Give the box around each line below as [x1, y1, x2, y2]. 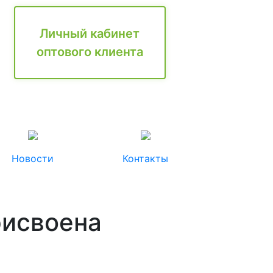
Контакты [122, 152, 168, 165]
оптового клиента [36, 44, 143, 59]
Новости [12, 152, 54, 165]
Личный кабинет [40, 26, 140, 41]
